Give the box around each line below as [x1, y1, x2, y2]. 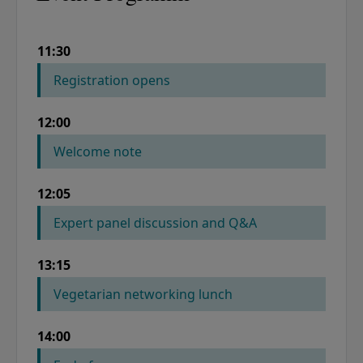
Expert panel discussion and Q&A [53, 214, 257, 233]
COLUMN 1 [55, 63, 130, 82]
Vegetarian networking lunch [53, 285, 233, 304]
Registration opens [53, 71, 170, 90]
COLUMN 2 [169, 63, 243, 82]
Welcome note [53, 143, 142, 161]
